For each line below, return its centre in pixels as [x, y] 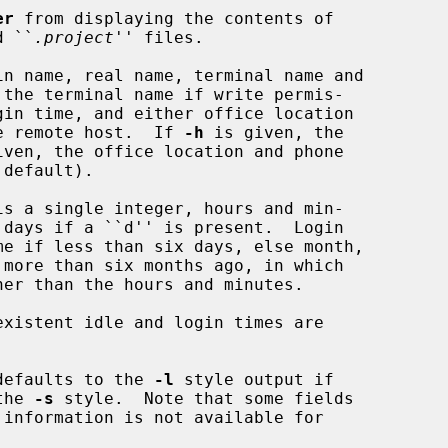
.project [74, 37]
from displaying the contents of [174, 18]
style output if [254, 379]
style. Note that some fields [204, 398]
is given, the [274, 132]
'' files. [159, 37]
